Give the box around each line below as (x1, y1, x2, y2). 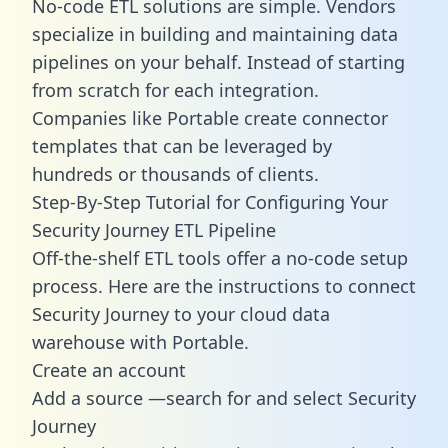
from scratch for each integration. (32, 77, 319, 102)
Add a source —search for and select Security (32, 385, 416, 410)
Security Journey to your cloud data (32, 301, 330, 326)
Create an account (32, 357, 186, 382)
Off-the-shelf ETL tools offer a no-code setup (32, 245, 408, 270)
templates (32, 133, 118, 158)
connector (302, 105, 388, 130)
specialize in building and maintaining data (32, 21, 398, 46)
